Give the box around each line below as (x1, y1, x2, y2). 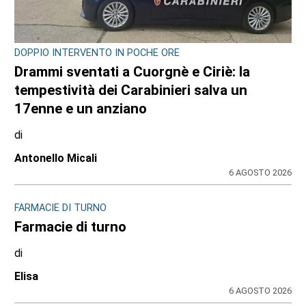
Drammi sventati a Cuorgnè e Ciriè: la (14, 63, 251, 80)
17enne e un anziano (14, 100, 148, 117)
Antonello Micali (14, 151, 98, 165)
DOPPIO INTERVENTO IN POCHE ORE (14, 46, 180, 59)
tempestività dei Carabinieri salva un (14, 81, 248, 98)
